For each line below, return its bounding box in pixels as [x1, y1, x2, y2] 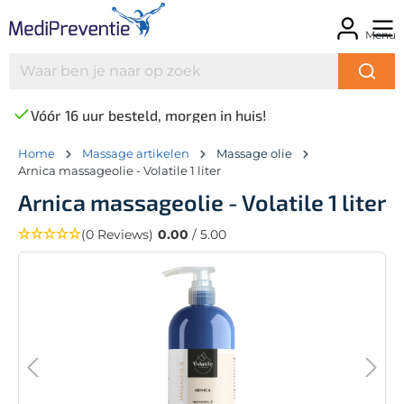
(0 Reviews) [81, 225, 153, 243]
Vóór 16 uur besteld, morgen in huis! [31, 106, 266, 124]
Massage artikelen [82, 145, 189, 161]
